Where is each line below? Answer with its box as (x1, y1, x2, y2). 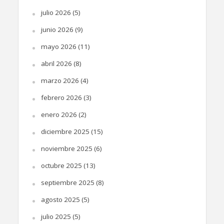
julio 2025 (40, 211, 71, 221)
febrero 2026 (40, 92, 82, 102)
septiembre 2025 (40, 177, 94, 187)
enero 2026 (40, 109, 77, 119)
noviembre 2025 (40, 143, 92, 153)
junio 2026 (40, 24, 73, 34)
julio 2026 (40, 7, 71, 17)
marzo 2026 (40, 75, 79, 85)
